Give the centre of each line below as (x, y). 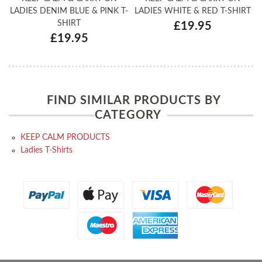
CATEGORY (128, 115)
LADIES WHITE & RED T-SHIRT (193, 11)
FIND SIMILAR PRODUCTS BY (134, 100)
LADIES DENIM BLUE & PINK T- (69, 11)
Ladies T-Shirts (46, 150)
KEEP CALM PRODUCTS (65, 137)
